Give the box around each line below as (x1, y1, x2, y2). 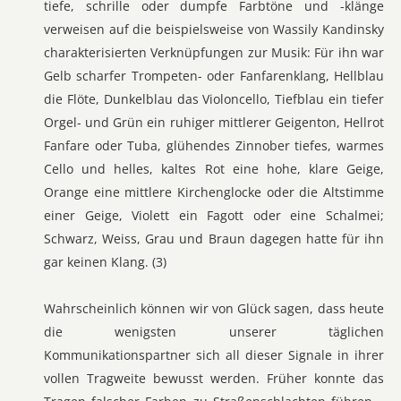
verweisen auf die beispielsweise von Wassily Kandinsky (44, 21, 384, 38)
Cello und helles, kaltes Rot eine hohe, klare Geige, (44, 160, 384, 177)
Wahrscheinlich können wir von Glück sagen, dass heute (44, 300, 384, 317)
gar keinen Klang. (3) (44, 253, 166, 270)
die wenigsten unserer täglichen (44, 323, 384, 340)
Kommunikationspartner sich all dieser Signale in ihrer (44, 346, 384, 363)
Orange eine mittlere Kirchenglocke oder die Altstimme (44, 183, 384, 200)
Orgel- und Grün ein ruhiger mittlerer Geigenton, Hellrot (44, 114, 384, 131)
